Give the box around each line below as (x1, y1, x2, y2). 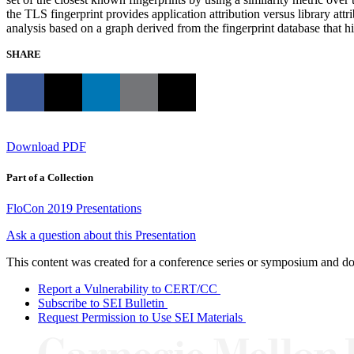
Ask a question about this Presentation (6, 228, 196, 243)
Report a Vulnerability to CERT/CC (38, 282, 217, 296)
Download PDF (6, 140, 86, 154)
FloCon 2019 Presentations (6, 201, 141, 216)
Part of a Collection (6, 171, 93, 184)
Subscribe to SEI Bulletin (38, 296, 164, 311)
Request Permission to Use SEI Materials (38, 311, 243, 325)
